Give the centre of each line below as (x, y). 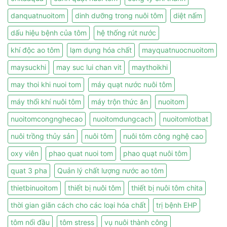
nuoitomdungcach (123, 119)
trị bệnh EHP (177, 205)
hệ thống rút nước (126, 32)
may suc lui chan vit (89, 67)
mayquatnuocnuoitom (178, 50)
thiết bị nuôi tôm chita (167, 187)
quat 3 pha (29, 170)
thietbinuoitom (34, 187)
